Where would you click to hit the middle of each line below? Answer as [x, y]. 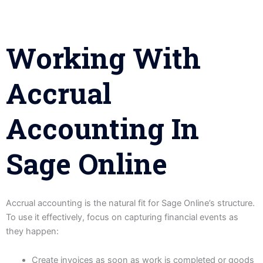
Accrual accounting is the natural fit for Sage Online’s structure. [130, 203]
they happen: [32, 231]
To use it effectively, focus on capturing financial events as [122, 217]
